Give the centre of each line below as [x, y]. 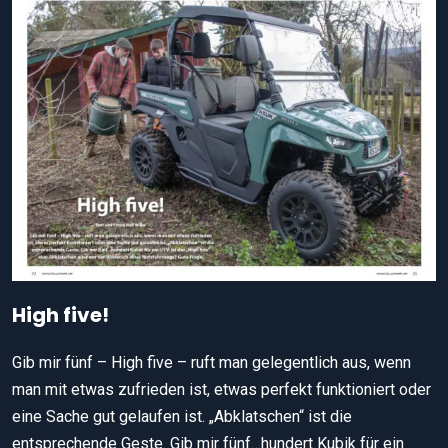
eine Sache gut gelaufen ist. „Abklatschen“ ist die [182, 416]
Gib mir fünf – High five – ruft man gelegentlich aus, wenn [211, 362]
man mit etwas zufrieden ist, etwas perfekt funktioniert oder [221, 389]
